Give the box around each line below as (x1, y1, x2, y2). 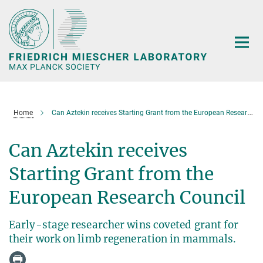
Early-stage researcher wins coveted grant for (9, 218, 239, 231)
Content (3, 21, 35, 32)
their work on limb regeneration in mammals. (9, 232, 237, 245)
